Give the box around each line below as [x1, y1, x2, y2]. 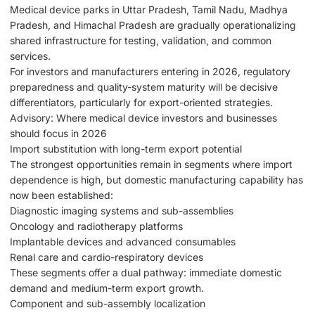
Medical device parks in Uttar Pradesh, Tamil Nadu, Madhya [10, 3, 288, 15]
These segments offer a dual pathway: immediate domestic [10, 266, 282, 278]
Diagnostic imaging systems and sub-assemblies [10, 204, 233, 217]
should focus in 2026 [10, 127, 107, 139]
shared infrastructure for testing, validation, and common [10, 34, 271, 46]
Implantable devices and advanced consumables [10, 235, 236, 247]
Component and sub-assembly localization [10, 297, 205, 309]
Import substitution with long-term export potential [10, 142, 242, 155]
